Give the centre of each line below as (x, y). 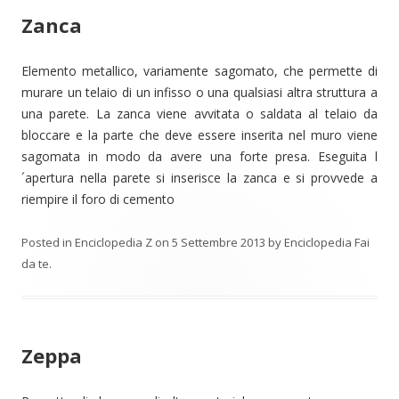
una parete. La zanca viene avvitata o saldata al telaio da (199, 114)
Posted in (48, 242)
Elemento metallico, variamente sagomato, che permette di (199, 71)
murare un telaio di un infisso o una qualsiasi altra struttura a (199, 92)
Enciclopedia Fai (327, 242)
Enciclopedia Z (114, 242)
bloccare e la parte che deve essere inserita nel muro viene (199, 135)
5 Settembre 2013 (219, 242)
